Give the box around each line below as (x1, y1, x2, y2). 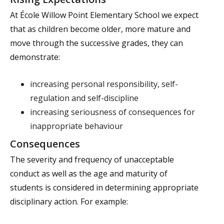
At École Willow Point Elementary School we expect (10, 9, 198, 20)
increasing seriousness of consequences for (30, 106, 195, 117)
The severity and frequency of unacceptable (10, 154, 174, 165)
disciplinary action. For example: (10, 196, 128, 207)
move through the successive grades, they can (10, 37, 183, 48)
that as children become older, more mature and (10, 23, 190, 34)
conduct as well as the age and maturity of (10, 168, 167, 179)
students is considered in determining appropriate (10, 182, 198, 193)
